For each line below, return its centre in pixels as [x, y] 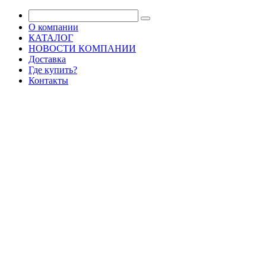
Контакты [48, 80]
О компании [53, 27]
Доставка [47, 59]
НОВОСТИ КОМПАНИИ [82, 48]
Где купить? [53, 70]
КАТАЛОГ [51, 38]
